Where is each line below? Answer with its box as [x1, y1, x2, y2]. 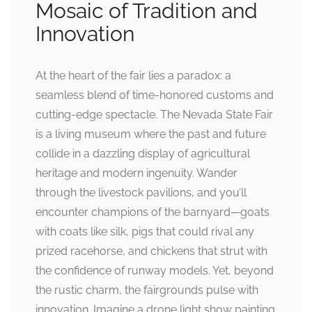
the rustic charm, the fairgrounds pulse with [36, 283, 258, 297]
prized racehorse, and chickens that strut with [36, 244, 267, 258]
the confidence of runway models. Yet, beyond [36, 264, 274, 278]
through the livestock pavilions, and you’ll [36, 186, 247, 200]
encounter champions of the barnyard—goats [36, 205, 270, 219]
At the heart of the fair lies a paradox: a [36, 69, 231, 83]
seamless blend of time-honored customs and [36, 88, 274, 102]
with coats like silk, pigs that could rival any [36, 225, 254, 239]
